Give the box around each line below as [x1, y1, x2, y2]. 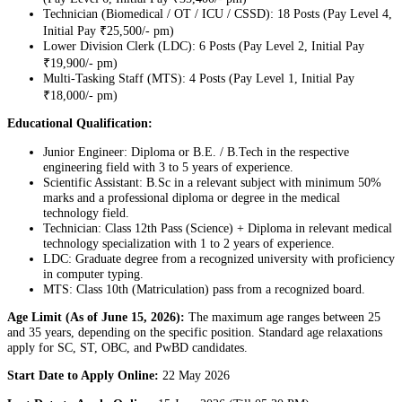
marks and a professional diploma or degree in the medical [43, 189, 340, 205]
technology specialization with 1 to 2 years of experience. [43, 235, 335, 250]
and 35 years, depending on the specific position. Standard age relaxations [7, 325, 382, 340]
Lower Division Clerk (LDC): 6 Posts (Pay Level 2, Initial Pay [43, 38, 364, 53]
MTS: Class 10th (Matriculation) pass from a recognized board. [43, 281, 365, 296]
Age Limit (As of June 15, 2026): [7, 310, 185, 325]
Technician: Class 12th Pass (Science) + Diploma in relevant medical [43, 220, 392, 235]
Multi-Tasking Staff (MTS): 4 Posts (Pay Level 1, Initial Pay [43, 70, 354, 85]
